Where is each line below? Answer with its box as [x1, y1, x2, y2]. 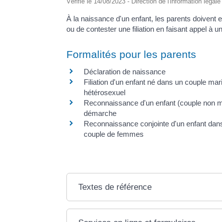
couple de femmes [84, 130, 144, 139]
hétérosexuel [84, 88, 126, 97]
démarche [84, 109, 117, 118]
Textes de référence [78, 182, 152, 192]
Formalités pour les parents [66, 49, 197, 60]
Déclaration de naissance [84, 67, 166, 76]
